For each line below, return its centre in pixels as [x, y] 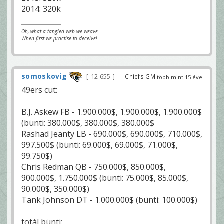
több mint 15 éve [180, 77]
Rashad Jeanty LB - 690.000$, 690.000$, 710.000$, [112, 134]
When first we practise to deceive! [59, 38]
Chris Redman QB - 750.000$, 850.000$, [94, 167]
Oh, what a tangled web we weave [60, 31]
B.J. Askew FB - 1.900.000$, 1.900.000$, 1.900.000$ [112, 112]
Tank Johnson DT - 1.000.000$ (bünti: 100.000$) [109, 200]
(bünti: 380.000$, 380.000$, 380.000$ [88, 123]
